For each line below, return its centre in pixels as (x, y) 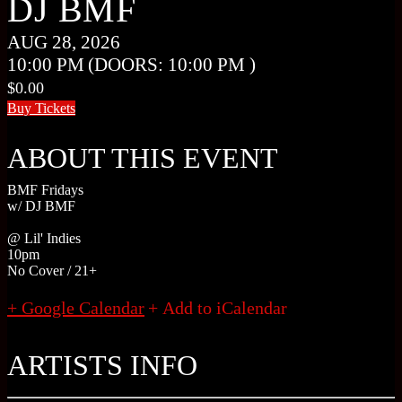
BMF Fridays (45, 189)
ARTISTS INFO (102, 365)
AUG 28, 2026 (64, 42)
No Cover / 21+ (52, 270)
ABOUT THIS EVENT (143, 157)
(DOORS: (128, 65)
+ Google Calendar (76, 307)
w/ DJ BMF (41, 205)
